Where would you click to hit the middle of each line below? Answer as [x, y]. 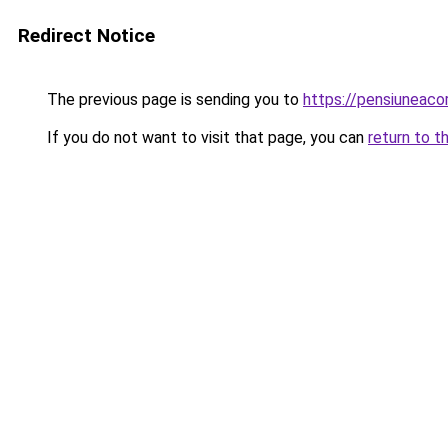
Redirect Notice [86, 35]
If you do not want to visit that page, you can [205, 137]
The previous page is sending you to [173, 99]
